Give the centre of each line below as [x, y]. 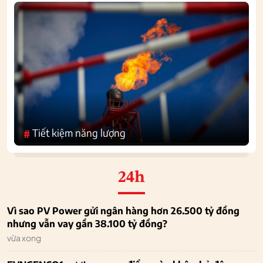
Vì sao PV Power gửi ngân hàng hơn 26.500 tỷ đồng [123, 210]
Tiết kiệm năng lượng [79, 132]
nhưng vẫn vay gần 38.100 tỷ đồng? [87, 223]
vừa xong [24, 237]
